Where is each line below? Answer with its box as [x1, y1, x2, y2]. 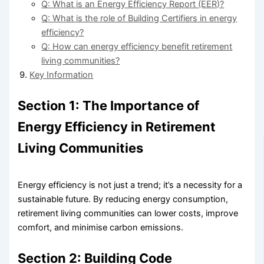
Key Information [29, 70, 94, 81]
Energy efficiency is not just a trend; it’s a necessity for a [18, 179, 243, 190]
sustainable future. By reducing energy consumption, [18, 193, 229, 204]
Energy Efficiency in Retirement [18, 119, 216, 134]
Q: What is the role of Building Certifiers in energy [41, 13, 237, 24]
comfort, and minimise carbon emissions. [18, 222, 184, 233]
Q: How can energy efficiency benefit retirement [41, 41, 233, 52]
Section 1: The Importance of [18, 98, 200, 113]
